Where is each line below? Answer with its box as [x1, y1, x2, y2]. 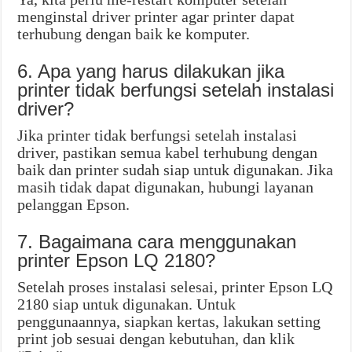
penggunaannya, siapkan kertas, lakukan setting [17, 313, 321, 331]
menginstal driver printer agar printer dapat [17, 8, 295, 26]
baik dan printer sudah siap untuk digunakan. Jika [17, 161, 334, 179]
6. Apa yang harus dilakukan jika [17, 60, 285, 82]
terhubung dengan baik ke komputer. [17, 25, 251, 43]
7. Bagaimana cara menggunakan [17, 231, 297, 253]
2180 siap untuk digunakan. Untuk [17, 295, 236, 313]
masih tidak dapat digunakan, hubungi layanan [17, 178, 314, 196]
